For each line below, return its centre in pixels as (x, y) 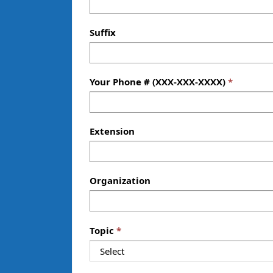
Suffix (103, 32)
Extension (112, 131)
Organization (120, 180)
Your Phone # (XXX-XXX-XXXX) (158, 81)
